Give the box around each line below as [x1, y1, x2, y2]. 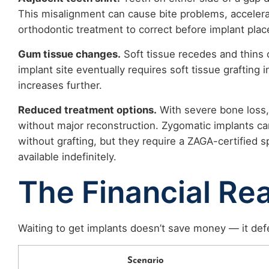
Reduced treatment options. [18, 103, 157, 116]
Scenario [127, 256, 164, 265]
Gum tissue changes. [18, 47, 121, 60]
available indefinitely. [18, 150, 116, 163]
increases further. [18, 79, 102, 91]
